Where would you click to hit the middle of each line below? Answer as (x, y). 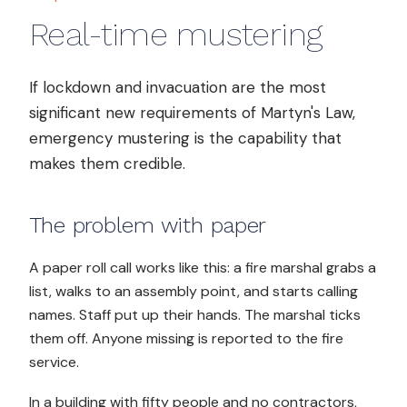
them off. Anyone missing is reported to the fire (186, 338)
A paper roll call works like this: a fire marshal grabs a (203, 268)
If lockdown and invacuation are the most (178, 87)
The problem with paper (148, 225)
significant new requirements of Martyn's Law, (192, 113)
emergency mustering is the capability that (185, 138)
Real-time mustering (176, 35)
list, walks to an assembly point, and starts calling (194, 291)
